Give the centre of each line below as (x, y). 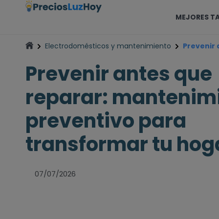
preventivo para (106, 121)
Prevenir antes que (119, 74)
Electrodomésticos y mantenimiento (108, 46)
